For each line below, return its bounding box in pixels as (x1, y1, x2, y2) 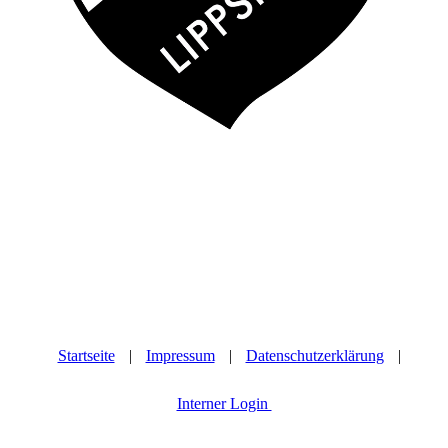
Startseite (57, 347, 115, 365)
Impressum (145, 347, 215, 365)
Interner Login (176, 395, 272, 413)
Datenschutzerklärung (245, 347, 384, 365)
